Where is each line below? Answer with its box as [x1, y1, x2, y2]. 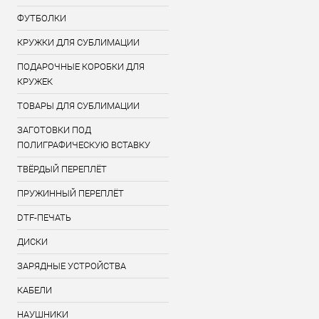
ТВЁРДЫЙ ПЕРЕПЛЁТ [17, 164, 107, 174]
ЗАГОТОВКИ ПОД [17, 125, 91, 135]
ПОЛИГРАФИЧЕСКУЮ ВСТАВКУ [17, 140, 150, 150]
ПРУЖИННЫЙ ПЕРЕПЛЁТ [17, 188, 124, 199]
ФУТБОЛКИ [17, 13, 66, 23]
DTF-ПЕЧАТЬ [17, 212, 71, 223]
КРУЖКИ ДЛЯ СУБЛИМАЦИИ [17, 37, 140, 48]
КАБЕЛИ [17, 285, 52, 296]
